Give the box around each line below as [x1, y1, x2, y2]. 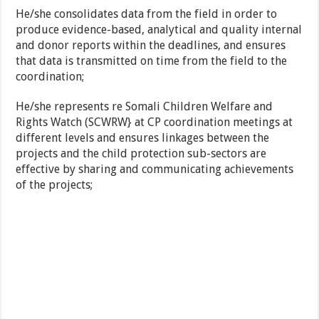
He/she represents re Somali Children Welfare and [16, 100, 273, 114]
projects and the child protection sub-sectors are [16, 147, 267, 161]
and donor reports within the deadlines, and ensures [16, 38, 286, 53]
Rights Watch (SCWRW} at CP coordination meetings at [16, 115, 293, 130]
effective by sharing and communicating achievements [16, 162, 294, 177]
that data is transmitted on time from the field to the [16, 54, 288, 68]
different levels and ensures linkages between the [16, 131, 270, 145]
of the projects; [16, 178, 93, 192]
